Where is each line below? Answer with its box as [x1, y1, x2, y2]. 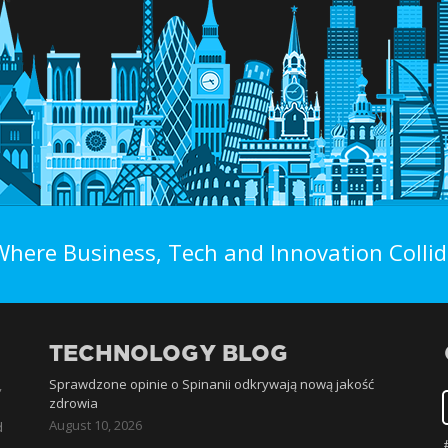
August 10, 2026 [49, 416, 143, 434]
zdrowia [49, 394, 99, 412]
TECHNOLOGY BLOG [49, 340, 289, 367]
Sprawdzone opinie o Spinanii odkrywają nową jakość [49, 375, 375, 393]
